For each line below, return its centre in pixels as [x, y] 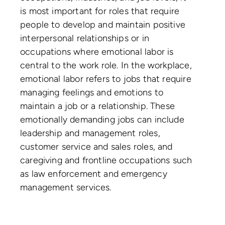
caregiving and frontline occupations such [106, 160]
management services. [67, 187]
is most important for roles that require [100, 11]
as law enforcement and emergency [94, 174]
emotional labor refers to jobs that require [106, 79]
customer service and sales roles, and [96, 146]
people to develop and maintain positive [103, 24]
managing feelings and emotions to [92, 92]
